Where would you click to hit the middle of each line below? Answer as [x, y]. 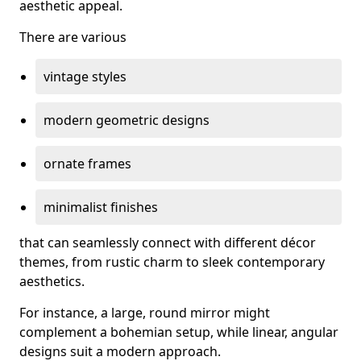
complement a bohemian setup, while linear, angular [179, 332]
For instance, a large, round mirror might [145, 313]
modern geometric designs [127, 120]
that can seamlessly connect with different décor [168, 243]
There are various [73, 37]
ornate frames [87, 164]
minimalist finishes [101, 207]
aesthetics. [52, 281]
